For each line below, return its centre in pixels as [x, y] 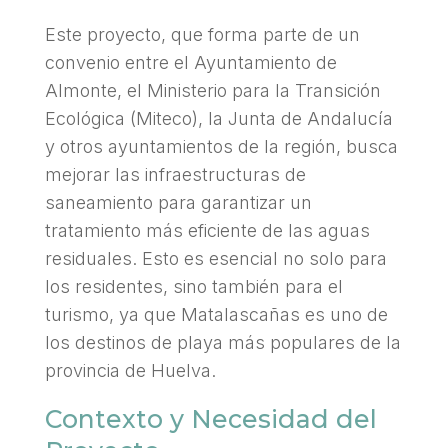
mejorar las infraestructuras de [175, 174]
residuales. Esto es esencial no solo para [215, 258]
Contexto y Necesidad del [210, 418]
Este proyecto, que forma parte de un [202, 34]
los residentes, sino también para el [193, 286]
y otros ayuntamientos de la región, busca [221, 146]
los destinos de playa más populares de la [222, 342]
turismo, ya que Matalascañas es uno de [216, 314]
